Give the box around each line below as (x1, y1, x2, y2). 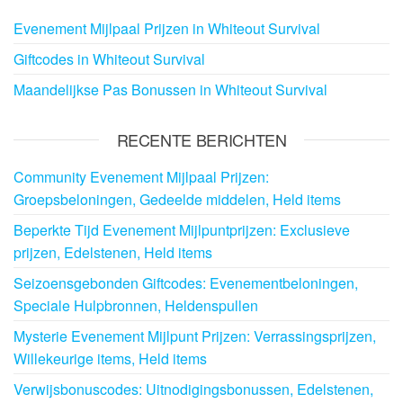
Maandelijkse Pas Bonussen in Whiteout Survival (13, 78, 327, 100)
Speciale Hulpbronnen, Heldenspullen (13, 294, 258, 316)
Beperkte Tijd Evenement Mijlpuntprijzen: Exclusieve (13, 219, 350, 240)
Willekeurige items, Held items (13, 347, 207, 369)
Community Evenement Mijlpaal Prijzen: (13, 166, 269, 187)
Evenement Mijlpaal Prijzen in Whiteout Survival (13, 17, 320, 39)
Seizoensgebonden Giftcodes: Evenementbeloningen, (13, 272, 358, 293)
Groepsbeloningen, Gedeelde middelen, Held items (13, 188, 341, 210)
